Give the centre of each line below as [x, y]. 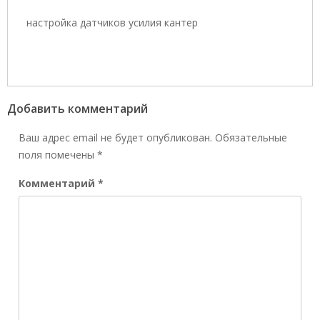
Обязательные [251, 137]
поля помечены [58, 154]
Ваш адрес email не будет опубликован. [115, 137]
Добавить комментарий [77, 108]
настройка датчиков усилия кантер [112, 22]
